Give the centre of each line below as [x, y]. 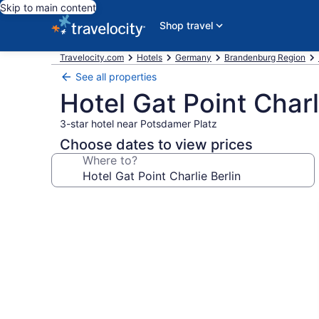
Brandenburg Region [265, 57]
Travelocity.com [92, 57]
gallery [79, 223]
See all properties [116, 77]
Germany [193, 57]
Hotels [150, 57]
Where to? [110, 160]
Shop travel [186, 25]
